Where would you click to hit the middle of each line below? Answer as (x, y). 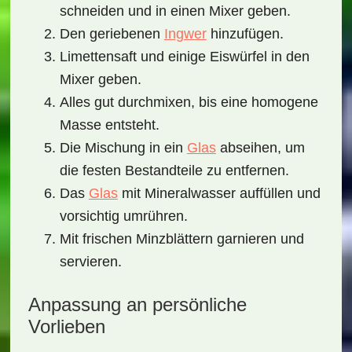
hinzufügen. (245, 34)
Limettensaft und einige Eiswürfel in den (184, 57)
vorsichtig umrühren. (123, 216)
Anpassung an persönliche (137, 304)
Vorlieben (66, 326)
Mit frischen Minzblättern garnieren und (181, 239)
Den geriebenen (112, 34)
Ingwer (185, 34)
